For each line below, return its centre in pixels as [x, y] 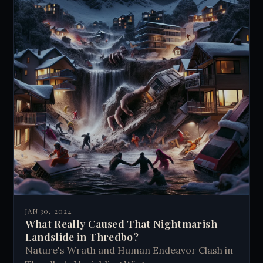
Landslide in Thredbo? [82, 237]
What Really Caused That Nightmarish [121, 224]
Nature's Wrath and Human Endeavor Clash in [129, 250]
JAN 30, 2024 [49, 211]
